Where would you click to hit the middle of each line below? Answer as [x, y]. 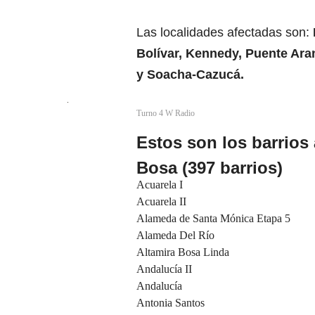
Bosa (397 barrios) [210, 168]
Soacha [169, 75]
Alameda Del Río [175, 236]
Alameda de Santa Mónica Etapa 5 [213, 219]
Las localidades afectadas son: [225, 33]
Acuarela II [161, 202]
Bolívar [157, 54]
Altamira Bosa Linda [183, 252]
